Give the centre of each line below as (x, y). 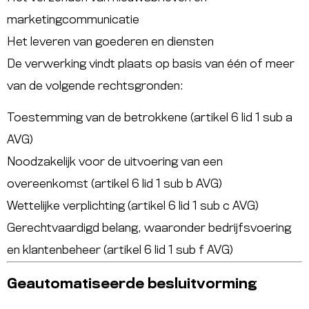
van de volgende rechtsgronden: (95, 86)
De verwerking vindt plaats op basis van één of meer (151, 64)
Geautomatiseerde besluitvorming (132, 284)
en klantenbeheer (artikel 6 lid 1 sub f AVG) (120, 250)
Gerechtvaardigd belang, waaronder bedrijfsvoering (149, 228)
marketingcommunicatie (73, 20)
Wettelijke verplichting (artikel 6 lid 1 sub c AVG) (133, 206)
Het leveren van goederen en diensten (110, 42)
